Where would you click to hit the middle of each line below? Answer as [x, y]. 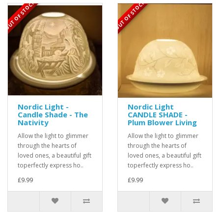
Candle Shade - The [53, 115]
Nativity [33, 123]
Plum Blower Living [162, 123]
